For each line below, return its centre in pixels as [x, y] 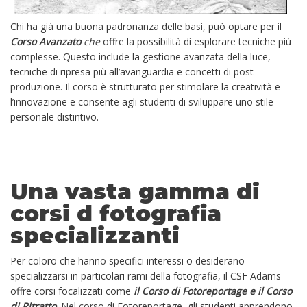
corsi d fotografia [116, 214]
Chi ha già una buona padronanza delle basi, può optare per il [146, 27]
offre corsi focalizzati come [72, 291]
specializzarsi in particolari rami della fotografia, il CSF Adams [146, 276]
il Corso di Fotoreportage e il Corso [213, 291]
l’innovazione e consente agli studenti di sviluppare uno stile [142, 102]
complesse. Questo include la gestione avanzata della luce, [140, 57]
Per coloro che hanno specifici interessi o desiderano [127, 261]
